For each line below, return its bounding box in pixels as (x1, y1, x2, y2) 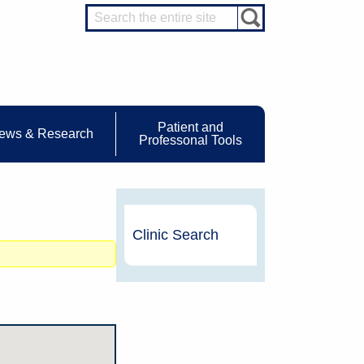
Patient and (157, 120, 223, 135)
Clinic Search (132, 227, 219, 244)
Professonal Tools (138, 133, 242, 148)
